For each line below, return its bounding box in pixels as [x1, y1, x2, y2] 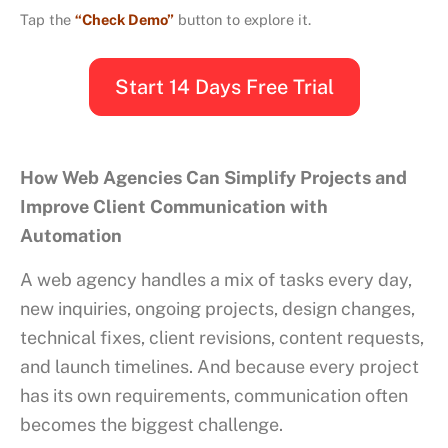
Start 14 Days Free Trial [114, 74, 334, 99]
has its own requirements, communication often [20, 385, 408, 407]
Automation [20, 224, 122, 246]
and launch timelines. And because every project [20, 356, 419, 378]
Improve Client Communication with [20, 195, 328, 217]
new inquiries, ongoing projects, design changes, [20, 298, 415, 320]
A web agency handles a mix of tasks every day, [20, 269, 412, 291]
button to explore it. [174, 11, 311, 29]
